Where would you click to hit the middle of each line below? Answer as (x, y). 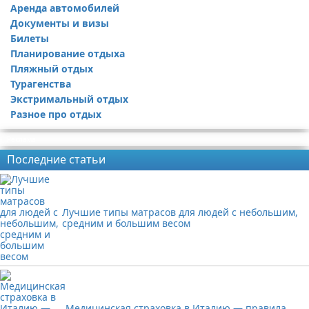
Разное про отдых (56, 114)
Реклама (21, 139)
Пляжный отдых (52, 69)
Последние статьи (56, 159)
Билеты (30, 38)
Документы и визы (60, 23)
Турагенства (41, 84)
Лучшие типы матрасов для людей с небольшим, (180, 212)
